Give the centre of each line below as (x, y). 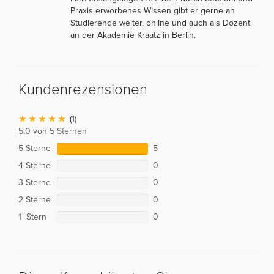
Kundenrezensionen (83, 89)
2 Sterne (35, 199)
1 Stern (32, 217)
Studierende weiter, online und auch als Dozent (160, 23)
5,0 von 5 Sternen (53, 131)
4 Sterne (35, 165)
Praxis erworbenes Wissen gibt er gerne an (153, 10)
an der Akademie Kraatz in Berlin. (133, 35)
